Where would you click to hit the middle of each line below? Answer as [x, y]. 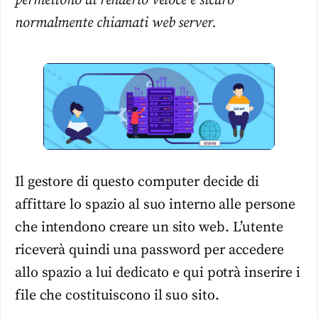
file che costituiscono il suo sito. [117, 296]
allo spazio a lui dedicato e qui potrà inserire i [158, 273]
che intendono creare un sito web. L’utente [149, 228]
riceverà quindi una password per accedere [149, 251]
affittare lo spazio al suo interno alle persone [155, 205]
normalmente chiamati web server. [116, 23]
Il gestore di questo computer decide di [137, 182]
